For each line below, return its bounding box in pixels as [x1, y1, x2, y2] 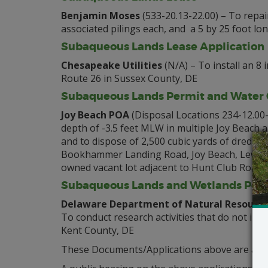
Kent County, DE [61, 224, 134, 237]
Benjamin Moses [61, 9, 140, 22]
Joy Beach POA [61, 108, 129, 121]
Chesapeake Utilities [61, 59, 162, 72]
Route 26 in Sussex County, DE [61, 72, 197, 85]
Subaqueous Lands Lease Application [61, 39, 264, 54]
